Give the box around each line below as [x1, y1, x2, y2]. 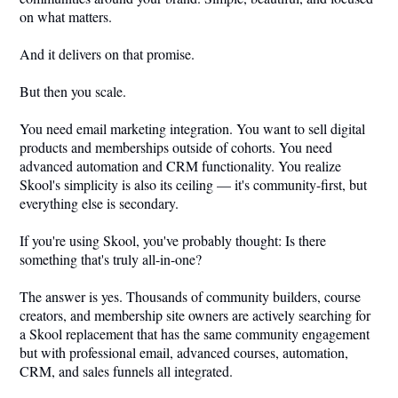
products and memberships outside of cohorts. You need [20, 138, 332, 156]
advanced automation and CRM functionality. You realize [20, 156, 341, 175]
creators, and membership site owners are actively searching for [20, 306, 370, 324]
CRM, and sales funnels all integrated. [20, 362, 233, 380]
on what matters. [20, 7, 112, 26]
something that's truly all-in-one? [20, 250, 202, 268]
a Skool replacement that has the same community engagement [20, 324, 370, 343]
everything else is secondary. [20, 194, 179, 212]
